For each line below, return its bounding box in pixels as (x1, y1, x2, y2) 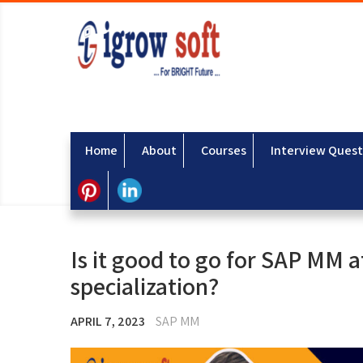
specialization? (70, 270, 219, 302)
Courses (201, 142, 246, 159)
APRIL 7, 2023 (70, 313, 145, 330)
